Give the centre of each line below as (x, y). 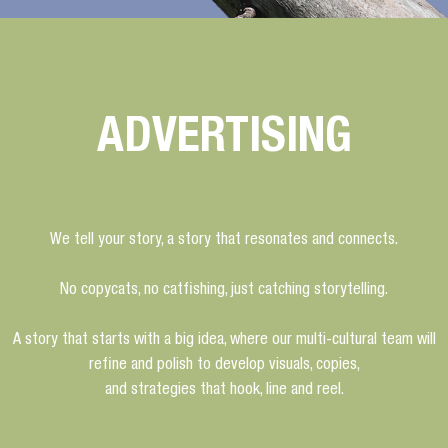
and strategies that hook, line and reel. (224, 391)
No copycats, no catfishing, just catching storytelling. (224, 291)
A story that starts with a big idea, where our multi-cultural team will (224, 341)
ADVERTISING (224, 141)
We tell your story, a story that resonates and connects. (224, 241)
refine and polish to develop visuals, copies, (224, 366)
